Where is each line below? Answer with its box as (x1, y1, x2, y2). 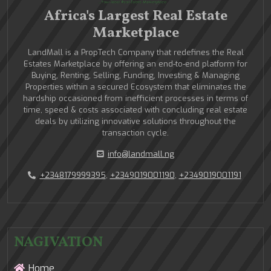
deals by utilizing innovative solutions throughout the (35, 116, 236, 127)
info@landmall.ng (108, 149, 174, 160)
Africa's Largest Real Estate (44, 6, 227, 27)
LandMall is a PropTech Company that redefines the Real (27, 47, 244, 58)
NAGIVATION (14, 232, 103, 253)
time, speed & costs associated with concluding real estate (24, 105, 247, 116)
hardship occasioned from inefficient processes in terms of (23, 93, 248, 104)
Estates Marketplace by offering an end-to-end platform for (24, 59, 247, 70)
